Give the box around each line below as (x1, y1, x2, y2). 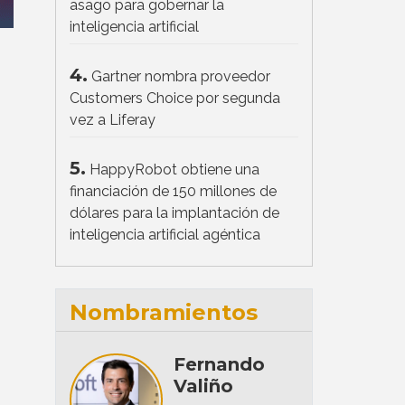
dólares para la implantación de (70, 203, 279, 221)
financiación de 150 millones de (70, 182, 277, 200)
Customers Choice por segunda (70, 89, 280, 107)
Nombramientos (70, 298, 258, 325)
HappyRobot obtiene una (89, 160, 259, 178)
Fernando (173, 353, 265, 375)
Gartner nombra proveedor (91, 67, 270, 85)
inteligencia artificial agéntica (70, 225, 260, 243)
